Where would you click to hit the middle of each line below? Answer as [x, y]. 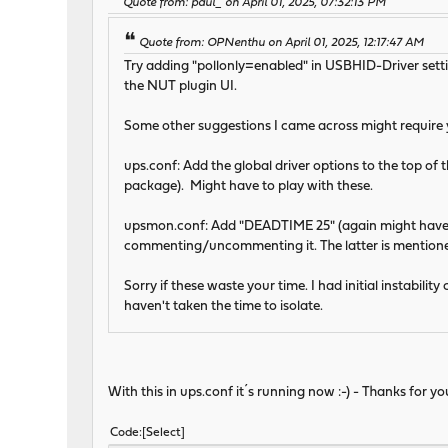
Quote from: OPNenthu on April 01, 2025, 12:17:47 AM [282, 43]
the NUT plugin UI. [181, 87]
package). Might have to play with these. [249, 187]
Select [164, 433]
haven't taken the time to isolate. [224, 307]
